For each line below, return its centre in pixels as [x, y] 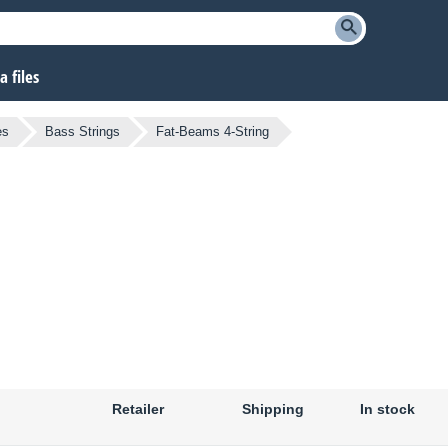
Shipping [273, 409]
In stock [387, 409]
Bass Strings [82, 132]
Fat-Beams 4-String [212, 132]
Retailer [138, 409]
